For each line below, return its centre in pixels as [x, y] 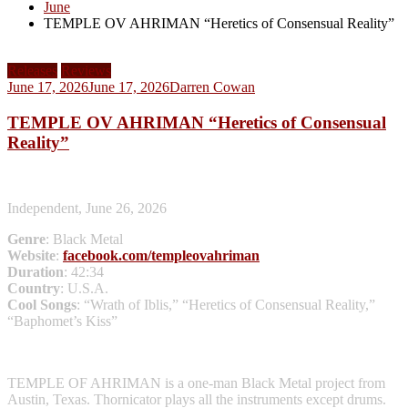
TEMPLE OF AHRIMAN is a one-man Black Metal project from [196, 383]
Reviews [86, 70]
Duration [36, 272]
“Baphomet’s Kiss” [62, 321]
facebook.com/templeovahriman [161, 256]
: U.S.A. [84, 289]
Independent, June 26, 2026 [87, 209]
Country [34, 289]
